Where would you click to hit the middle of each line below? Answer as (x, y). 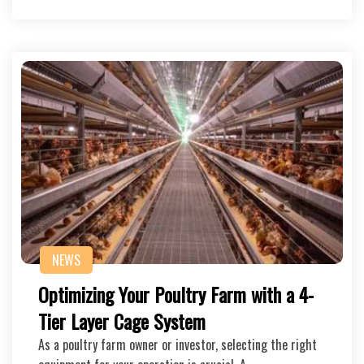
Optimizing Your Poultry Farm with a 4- (176, 294)
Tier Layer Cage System (122, 321)
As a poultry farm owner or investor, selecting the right (178, 344)
